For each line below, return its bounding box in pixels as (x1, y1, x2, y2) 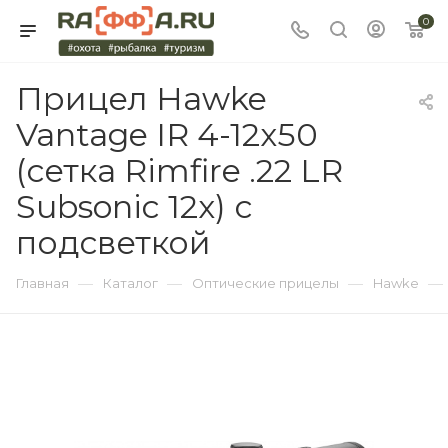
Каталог (103, 275, 158, 291)
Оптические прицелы (192, 275, 339, 291)
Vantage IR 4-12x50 (16, 115, 318, 154)
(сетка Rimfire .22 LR (16, 151, 343, 190)
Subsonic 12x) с (16, 187, 252, 226)
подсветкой (16, 223, 211, 262)
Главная (16, 275, 69, 291)
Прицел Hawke (16, 79, 267, 118)
